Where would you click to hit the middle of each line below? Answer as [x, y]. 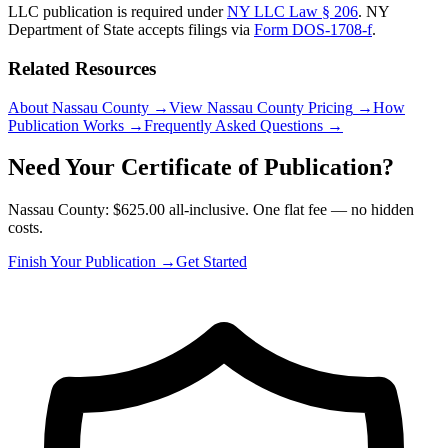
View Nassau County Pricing [261, 107]
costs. [25, 228]
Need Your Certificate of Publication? [201, 167]
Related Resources [82, 68]
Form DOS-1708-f [313, 30]
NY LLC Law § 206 [292, 12]
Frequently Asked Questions [233, 125]
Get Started [211, 262]
